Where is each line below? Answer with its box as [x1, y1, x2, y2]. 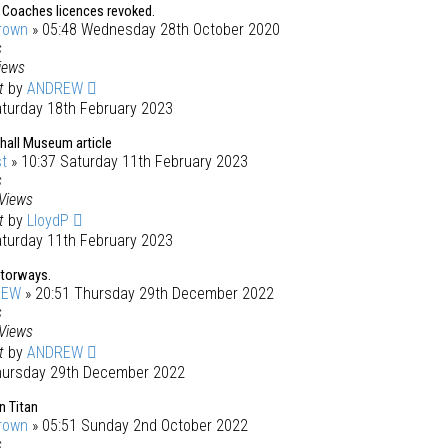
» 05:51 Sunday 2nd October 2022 [28, 416, 248, 435]
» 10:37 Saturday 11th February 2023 [7, 152, 248, 171]
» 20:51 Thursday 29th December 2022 [21, 284, 274, 303]
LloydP [27, 211, 69, 230]
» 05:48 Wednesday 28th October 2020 [28, 20, 280, 39]
